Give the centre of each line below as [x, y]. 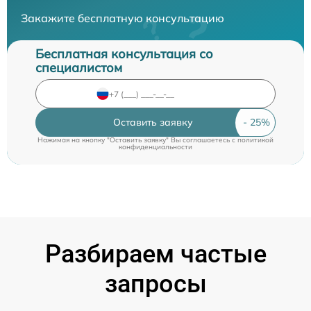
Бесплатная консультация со [124, 54]
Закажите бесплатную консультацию [123, 18]
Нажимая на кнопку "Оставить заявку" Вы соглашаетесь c [137, 140]
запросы [155, 284]
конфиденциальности [155, 147]
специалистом [79, 68]
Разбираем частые [155, 254]
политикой [255, 140]
